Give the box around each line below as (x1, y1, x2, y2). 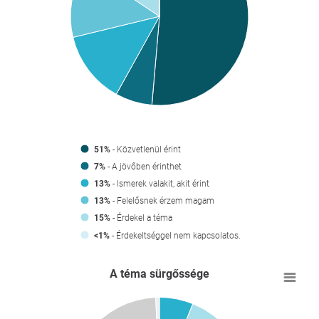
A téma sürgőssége (110, 266, 209, 281)
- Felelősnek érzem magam (110, 195, 214, 206)
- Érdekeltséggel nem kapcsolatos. (110, 229, 241, 241)
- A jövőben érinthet (105, 161, 182, 172)
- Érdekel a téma (110, 211, 172, 223)
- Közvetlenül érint (110, 144, 181, 155)
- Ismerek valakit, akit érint (110, 178, 209, 189)
